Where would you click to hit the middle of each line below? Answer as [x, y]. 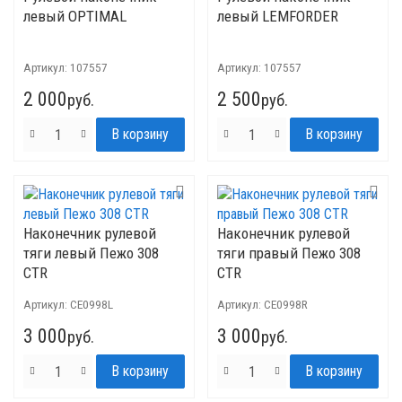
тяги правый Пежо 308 [289, 253]
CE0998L [92, 304]
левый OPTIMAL [75, 16]
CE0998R [286, 304]
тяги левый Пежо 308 [91, 253]
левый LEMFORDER [278, 16]
